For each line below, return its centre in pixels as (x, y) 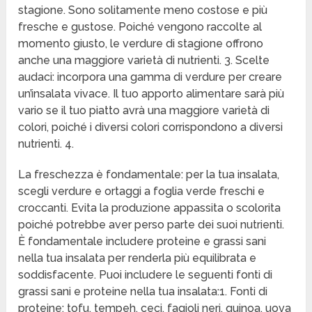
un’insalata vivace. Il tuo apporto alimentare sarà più (151, 94)
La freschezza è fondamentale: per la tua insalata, (149, 175)
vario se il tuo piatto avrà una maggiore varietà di (144, 111)
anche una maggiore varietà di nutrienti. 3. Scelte (144, 61)
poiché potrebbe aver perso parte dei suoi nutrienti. (151, 225)
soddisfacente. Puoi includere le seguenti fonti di (146, 275)
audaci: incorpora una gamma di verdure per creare (150, 77)
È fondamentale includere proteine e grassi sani (142, 242)
